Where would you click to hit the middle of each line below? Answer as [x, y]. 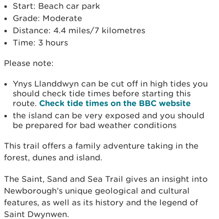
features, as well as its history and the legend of [101, 202]
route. [26, 103]
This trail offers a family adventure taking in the [101, 145]
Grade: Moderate [47, 18]
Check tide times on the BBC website [115, 103]
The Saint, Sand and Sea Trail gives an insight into [106, 179]
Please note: [29, 63]
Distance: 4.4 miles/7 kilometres [79, 30]
